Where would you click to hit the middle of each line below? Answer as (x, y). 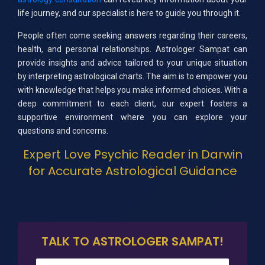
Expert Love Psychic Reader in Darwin (132, 155)
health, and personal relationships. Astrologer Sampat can (132, 49)
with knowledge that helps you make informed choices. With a (132, 90)
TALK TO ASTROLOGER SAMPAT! (132, 241)
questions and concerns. (63, 130)
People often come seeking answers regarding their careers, (132, 35)
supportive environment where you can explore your (132, 117)
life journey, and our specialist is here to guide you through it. (129, 13)
